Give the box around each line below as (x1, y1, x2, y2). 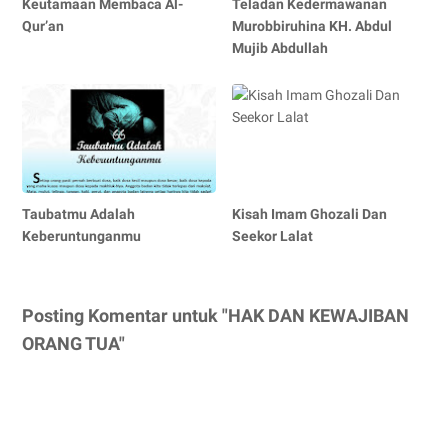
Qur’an (22, 17, 64, 34)
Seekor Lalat (232, 227, 314, 244)
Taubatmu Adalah (22, 205, 135, 222)
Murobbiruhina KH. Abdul (232, 17, 393, 34)
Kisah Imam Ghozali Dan (232, 205, 388, 222)
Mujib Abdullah (232, 39, 329, 56)
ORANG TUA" (22, 332, 125, 354)
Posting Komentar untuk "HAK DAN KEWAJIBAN (22, 304, 409, 326)
